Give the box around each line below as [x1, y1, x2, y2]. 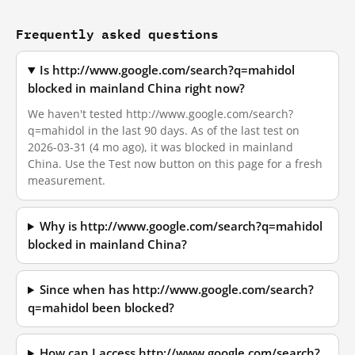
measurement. [28, 173, 105, 188]
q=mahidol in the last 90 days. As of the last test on [28, 123, 300, 138]
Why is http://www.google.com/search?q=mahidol [40, 219, 323, 234]
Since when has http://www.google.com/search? [40, 282, 315, 297]
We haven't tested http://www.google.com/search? [28, 106, 293, 121]
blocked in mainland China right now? [28, 81, 245, 96]
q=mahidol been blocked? [28, 300, 174, 315]
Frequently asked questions [16, 23, 219, 44]
